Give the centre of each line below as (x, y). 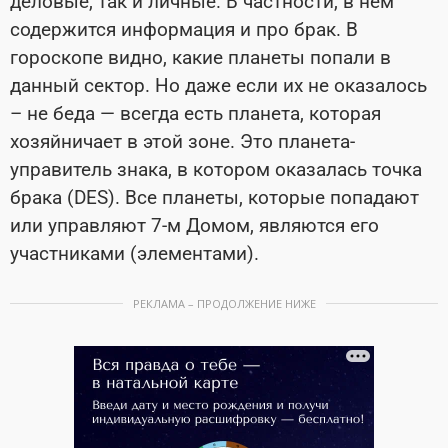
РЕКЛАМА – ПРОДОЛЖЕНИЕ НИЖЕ (224, 303)
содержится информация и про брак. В (184, 29)
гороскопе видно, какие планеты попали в (200, 57)
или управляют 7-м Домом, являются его (194, 225)
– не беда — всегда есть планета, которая (195, 113)
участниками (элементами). (137, 253)
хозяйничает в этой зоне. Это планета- (182, 141)
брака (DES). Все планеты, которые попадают (214, 197)
